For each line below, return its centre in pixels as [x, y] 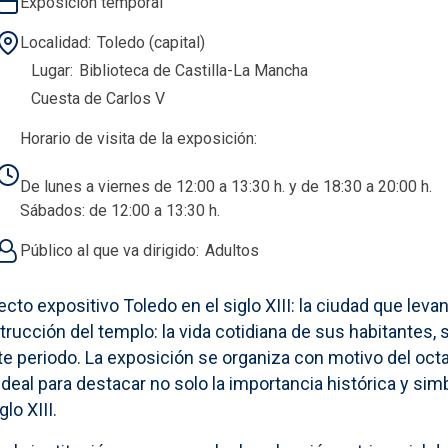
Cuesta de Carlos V [97, 98]
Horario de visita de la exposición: [138, 138]
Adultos [231, 250]
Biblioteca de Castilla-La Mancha [193, 70]
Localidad [53, 42]
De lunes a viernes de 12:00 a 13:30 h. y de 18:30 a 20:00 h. [225, 186]
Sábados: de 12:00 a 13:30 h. [119, 210]
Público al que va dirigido [107, 250]
